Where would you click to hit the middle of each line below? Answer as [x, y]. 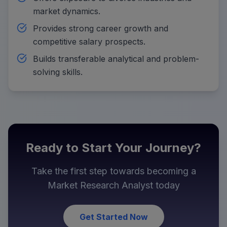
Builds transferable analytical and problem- [116, 59]
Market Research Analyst [100, 185]
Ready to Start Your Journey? [113, 147]
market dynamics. [67, 11]
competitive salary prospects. [89, 41]
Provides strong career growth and [101, 28]
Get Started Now [113, 217]
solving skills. [58, 72]
